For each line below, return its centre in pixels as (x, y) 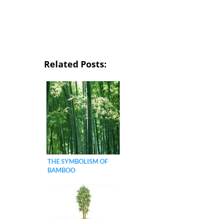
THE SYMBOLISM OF (77, 161)
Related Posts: (75, 64)
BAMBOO (61, 170)
